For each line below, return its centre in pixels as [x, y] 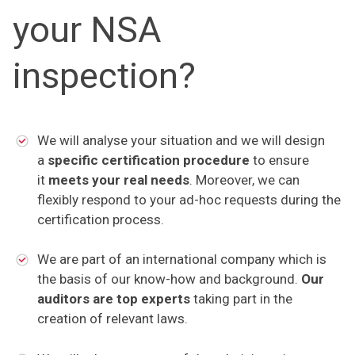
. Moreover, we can [244, 179]
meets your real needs [118, 179]
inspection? [104, 75]
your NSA [86, 29]
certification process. [100, 219]
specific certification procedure [148, 160]
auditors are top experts [115, 299]
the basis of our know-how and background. [169, 279]
